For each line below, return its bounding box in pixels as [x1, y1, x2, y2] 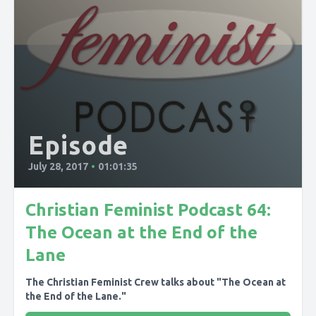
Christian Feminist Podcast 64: [25, 200, 271, 219]
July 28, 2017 [28, 161, 88, 172]
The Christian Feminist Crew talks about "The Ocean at [25, 276, 286, 288]
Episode [28, 130, 129, 159]
